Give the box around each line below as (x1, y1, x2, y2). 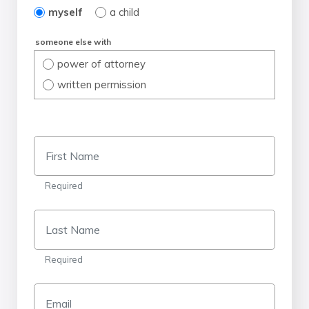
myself (48, 5, 83, 19)
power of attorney (57, 57, 146, 71)
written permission (57, 77, 146, 91)
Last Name (33, 211, 88, 226)
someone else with (35, 36, 111, 47)
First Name (33, 137, 87, 152)
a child (109, 5, 139, 19)
